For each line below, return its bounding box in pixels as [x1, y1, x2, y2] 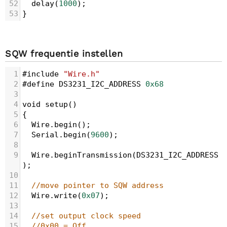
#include [22, 69, 59, 79]
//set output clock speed [31, 211, 141, 220]
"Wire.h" [63, 69, 100, 79]
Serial [31, 130, 59, 139]
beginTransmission [54, 150, 132, 160]
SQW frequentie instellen [5, 48, 123, 59]
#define [22, 80, 54, 89]
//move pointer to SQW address [31, 181, 164, 190]
